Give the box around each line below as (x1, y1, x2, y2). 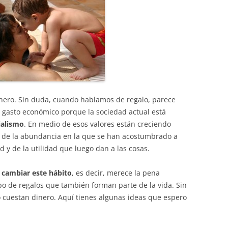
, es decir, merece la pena (72, 168, 160, 178)
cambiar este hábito (2, 168, 72, 178)
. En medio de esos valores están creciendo (24, 119, 171, 129)
